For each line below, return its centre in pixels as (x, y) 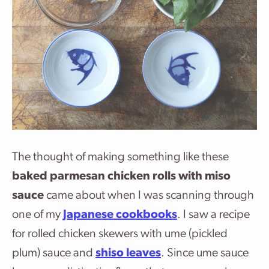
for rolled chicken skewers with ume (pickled (120, 234)
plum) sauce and (54, 253)
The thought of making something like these (120, 157)
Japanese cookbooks (120, 215)
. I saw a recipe (213, 215)
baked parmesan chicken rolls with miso (121, 177)
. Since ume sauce (205, 253)
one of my (38, 215)
